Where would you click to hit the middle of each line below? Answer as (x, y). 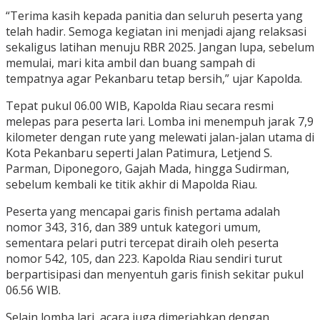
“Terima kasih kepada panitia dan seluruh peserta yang (154, 16)
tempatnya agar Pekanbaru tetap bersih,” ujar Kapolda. (154, 79)
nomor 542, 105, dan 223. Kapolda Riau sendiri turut (144, 259)
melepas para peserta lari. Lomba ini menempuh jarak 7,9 (160, 122)
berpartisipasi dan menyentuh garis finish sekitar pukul (155, 275)
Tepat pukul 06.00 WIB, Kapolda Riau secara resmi (140, 106)
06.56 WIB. (33, 290)
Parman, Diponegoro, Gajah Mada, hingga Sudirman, (147, 169)
